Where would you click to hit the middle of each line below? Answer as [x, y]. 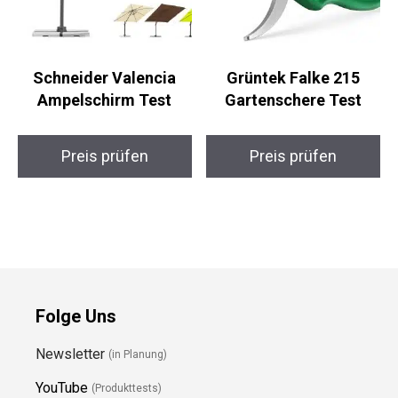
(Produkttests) [127, 389]
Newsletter [72, 354]
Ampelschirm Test [105, 99]
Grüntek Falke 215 [294, 77]
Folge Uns [76, 316]
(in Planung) [138, 355]
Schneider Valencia [105, 77]
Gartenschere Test [294, 99]
